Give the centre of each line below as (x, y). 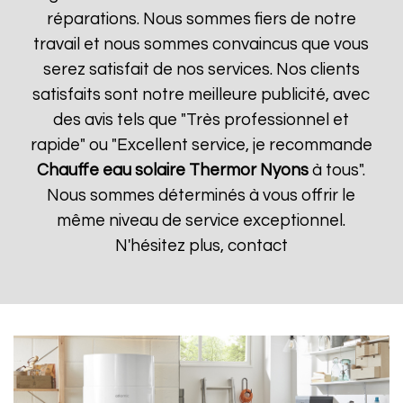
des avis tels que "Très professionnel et (201, 120)
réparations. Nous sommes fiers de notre (201, 19)
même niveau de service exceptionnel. (201, 221)
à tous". (337, 170)
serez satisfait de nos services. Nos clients (201, 70)
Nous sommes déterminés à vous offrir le (201, 196)
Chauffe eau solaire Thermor (147, 170)
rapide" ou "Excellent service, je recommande (201, 145)
